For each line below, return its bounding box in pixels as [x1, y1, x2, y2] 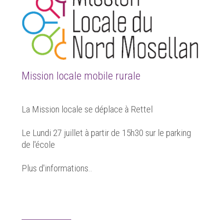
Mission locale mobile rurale [22, 69, 140, 82]
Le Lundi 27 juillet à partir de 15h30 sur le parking [22, 127, 191, 139]
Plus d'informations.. [22, 163, 92, 174]
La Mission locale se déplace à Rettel [22, 104, 153, 115]
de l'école [22, 139, 55, 151]
